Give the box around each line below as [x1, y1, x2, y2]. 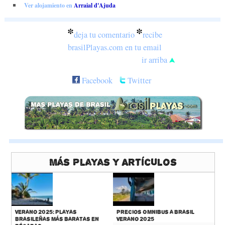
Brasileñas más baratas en [15, 215, 99, 222]
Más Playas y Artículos [49, 156, 177, 168]
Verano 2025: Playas [15, 208, 77, 215]
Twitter [126, 74, 152, 86]
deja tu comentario [73, 29, 135, 40]
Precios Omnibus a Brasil [116, 208, 194, 215]
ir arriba [142, 54, 170, 65]
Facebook [80, 74, 113, 86]
